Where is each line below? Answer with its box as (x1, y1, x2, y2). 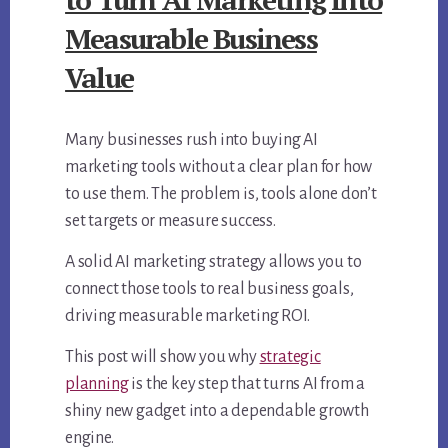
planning (65, 375, 129, 393)
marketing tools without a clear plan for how (65, 158, 373, 176)
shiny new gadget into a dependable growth (65, 402, 369, 420)
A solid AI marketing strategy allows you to (65, 253, 362, 271)
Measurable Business (65, 20, 317, 57)
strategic (259, 348, 321, 366)
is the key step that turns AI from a (128, 375, 366, 393)
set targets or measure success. (65, 212, 276, 230)
